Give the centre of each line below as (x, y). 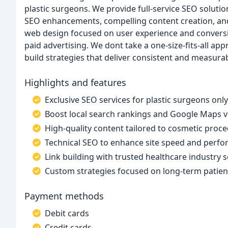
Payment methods (64, 196)
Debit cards (67, 213)
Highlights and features (75, 82)
